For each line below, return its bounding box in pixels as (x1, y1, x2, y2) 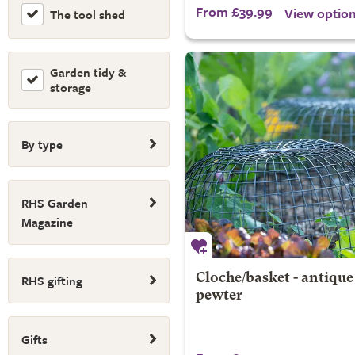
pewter (195, 289, 242, 303)
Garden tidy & (50, 63, 126, 81)
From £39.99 (195, 2, 273, 21)
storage (50, 78, 91, 96)
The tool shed (50, 5, 125, 23)
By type (21, 136, 63, 153)
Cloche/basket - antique (195, 272, 353, 285)
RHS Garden (21, 194, 88, 212)
